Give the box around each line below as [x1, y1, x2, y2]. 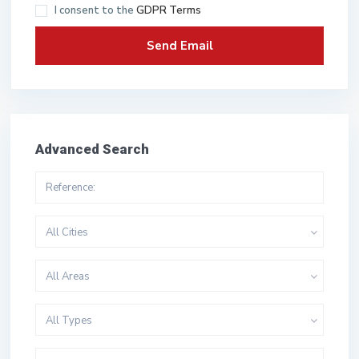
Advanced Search [35, 140, 149, 157]
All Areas [46, 268, 90, 284]
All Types [46, 313, 92, 328]
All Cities [46, 224, 88, 240]
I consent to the [54, 2, 136, 18]
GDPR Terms [136, 2, 201, 18]
